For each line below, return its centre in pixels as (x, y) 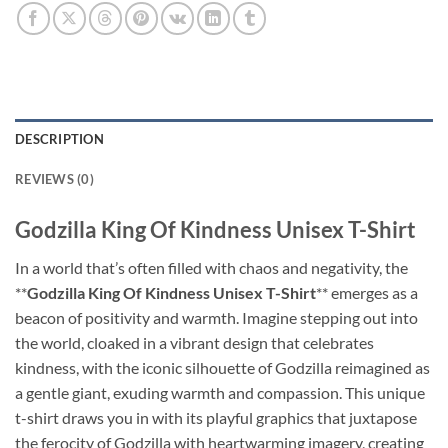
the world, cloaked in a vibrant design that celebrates (194, 342)
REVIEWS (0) (54, 178)
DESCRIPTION (59, 138)
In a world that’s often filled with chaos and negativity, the (211, 267)
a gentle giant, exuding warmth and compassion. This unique (220, 392)
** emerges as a (367, 292)
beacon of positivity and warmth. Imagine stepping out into (216, 317)
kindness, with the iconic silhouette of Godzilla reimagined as (222, 367)
